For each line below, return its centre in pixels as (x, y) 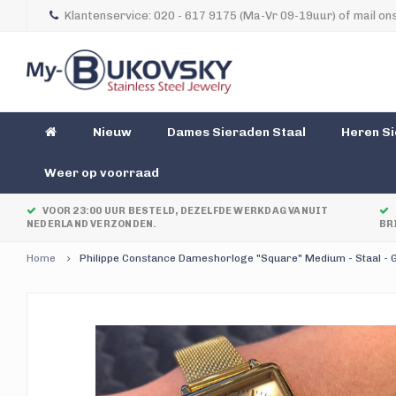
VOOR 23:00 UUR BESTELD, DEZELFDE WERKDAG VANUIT (186, 211)
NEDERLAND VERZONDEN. (92, 224)
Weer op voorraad (102, 173)
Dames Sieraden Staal (236, 132)
